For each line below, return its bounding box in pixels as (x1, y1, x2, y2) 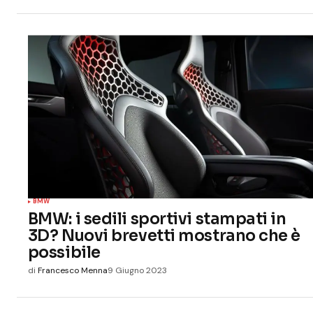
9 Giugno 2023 (107, 265, 167, 277)
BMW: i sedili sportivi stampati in (27, 209, 286, 229)
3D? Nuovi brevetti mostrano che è (27, 226, 301, 246)
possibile (27, 242, 101, 263)
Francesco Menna (37, 265, 108, 277)
